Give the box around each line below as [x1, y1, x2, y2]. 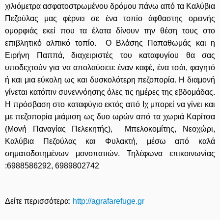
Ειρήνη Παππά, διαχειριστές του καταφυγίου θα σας [5, 51, 215, 60]
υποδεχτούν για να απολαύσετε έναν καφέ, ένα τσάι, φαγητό [5, 63, 215, 72]
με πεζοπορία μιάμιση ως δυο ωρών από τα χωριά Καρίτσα [5, 112, 215, 121]
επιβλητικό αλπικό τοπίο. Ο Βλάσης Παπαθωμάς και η [5, 39, 215, 48]
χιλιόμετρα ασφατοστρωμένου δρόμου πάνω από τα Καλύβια [5, 2, 215, 11]
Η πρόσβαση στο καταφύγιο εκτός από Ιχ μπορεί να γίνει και [5, 100, 215, 109]
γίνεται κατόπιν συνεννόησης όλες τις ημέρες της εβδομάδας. [5, 88, 215, 97]
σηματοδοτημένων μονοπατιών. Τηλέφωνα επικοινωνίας [5, 149, 215, 158]
